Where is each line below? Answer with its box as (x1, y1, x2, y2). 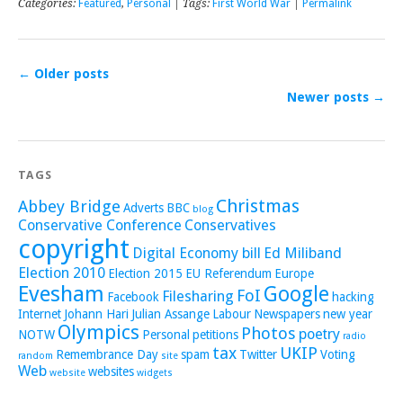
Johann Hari (64, 306, 129, 321)
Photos (241, 323, 296, 343)
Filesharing (162, 287, 234, 305)
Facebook (107, 289, 159, 304)
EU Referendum (185, 265, 272, 281)
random (18, 349, 53, 362)
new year (323, 306, 372, 321)
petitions (193, 327, 238, 342)
